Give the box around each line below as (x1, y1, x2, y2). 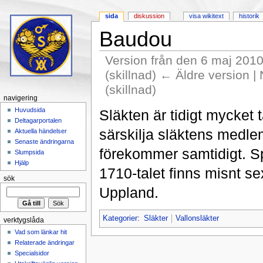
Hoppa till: (99, 96, 136, 105)
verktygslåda (3, 216, 44, 224)
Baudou (99, 28, 172, 52)
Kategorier (102, 214, 137, 223)
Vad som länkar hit (15, 228, 68, 236)
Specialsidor (15, 249, 50, 257)
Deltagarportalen (15, 117, 62, 124)
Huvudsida (15, 106, 46, 114)
